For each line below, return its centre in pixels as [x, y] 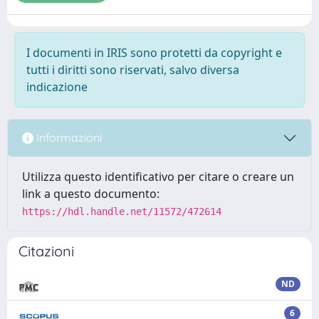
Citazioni [46, 251]
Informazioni [68, 138]
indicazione [57, 87]
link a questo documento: [91, 193]
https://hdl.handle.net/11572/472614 [122, 211]
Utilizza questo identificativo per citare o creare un [158, 176]
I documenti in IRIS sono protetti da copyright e [154, 52]
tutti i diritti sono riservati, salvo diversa [133, 69]
